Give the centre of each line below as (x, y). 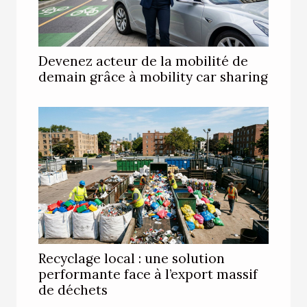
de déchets (73, 290)
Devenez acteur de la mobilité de (143, 61)
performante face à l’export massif (148, 274)
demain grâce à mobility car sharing (153, 77)
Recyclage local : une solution (132, 258)
